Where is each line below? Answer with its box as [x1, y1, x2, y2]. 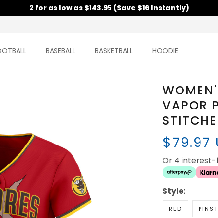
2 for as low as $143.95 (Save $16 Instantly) [29, 3, 189, 13]
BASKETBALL [94, 46, 133, 56]
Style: [162, 185, 185, 197]
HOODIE [152, 46, 178, 56]
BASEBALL [45, 46, 75, 56]
